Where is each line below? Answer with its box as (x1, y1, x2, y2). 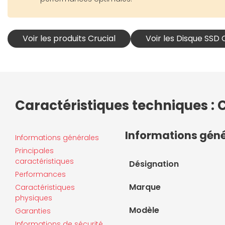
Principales (15, 145, 54, 156)
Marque (129, 181, 161, 193)
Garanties (15, 205, 51, 216)
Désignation (129, 158, 179, 170)
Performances (15, 169, 66, 179)
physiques (15, 192, 52, 203)
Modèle (129, 204, 159, 216)
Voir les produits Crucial (23, 32, 116, 44)
